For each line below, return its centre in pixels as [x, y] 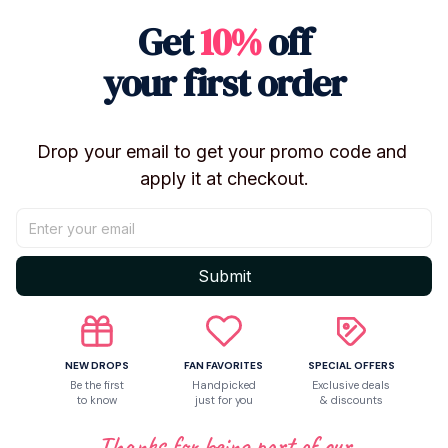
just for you [223, 399]
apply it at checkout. [224, 178]
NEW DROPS [96, 365]
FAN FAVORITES [224, 365]
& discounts [351, 399]
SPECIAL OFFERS [351, 365]
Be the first [96, 384]
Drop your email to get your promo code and [221, 151]
